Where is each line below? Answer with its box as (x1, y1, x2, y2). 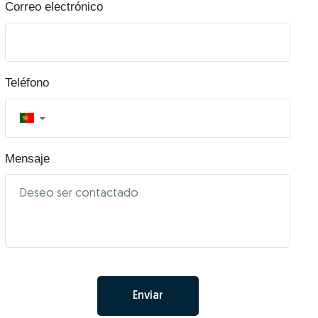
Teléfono (5, 75, 49, 89)
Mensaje (5, 151, 50, 165)
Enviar (132, 290, 163, 302)
